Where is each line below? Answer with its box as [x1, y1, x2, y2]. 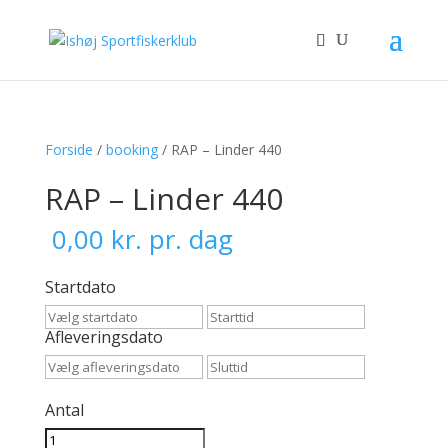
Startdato [44, 276, 116, 298]
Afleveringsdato [44, 326, 163, 348]
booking [105, 140, 158, 159]
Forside [44, 140, 93, 159]
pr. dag [141, 221, 233, 257]
